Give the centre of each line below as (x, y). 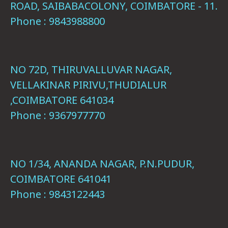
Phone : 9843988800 (58, 21)
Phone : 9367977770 (58, 115)
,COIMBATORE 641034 (62, 100)
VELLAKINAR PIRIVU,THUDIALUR (88, 85)
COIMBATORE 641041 (61, 179)
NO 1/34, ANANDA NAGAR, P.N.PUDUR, (102, 164)
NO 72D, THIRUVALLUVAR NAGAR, (91, 69)
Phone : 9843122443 (58, 194)
